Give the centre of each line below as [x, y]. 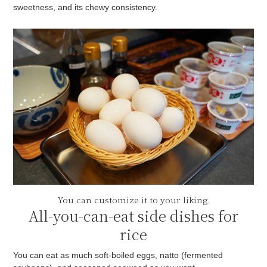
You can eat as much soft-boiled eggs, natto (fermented [118, 255]
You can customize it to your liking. [133, 200]
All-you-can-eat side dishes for [133, 216]
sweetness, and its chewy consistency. [86, 7]
